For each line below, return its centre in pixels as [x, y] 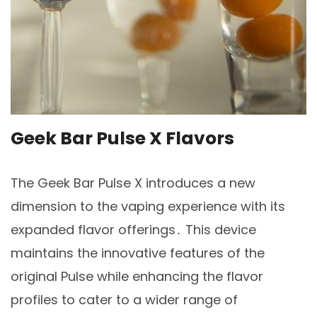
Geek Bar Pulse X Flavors [122, 139]
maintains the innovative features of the [138, 253]
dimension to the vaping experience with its [148, 207]
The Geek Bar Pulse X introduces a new [133, 183]
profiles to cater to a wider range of [124, 300]
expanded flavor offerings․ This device [133, 230]
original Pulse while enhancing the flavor [137, 277]
